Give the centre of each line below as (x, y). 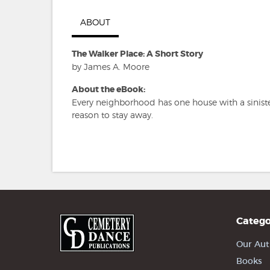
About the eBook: (108, 89)
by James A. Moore (111, 66)
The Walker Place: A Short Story (137, 53)
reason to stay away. (112, 115)
